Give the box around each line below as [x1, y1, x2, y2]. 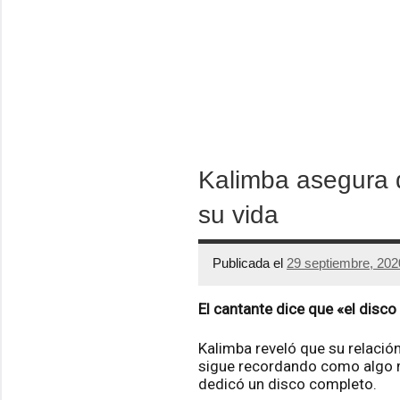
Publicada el [212, 255, 287, 271]
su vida [198, 200, 279, 229]
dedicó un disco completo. [198, 374, 377, 393]
